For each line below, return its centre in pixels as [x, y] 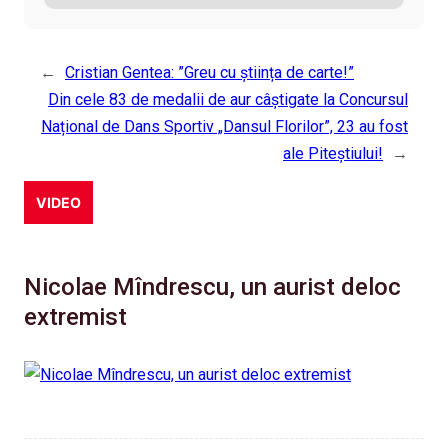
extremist [75, 317]
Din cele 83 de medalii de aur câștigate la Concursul [228, 99]
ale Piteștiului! [333, 153]
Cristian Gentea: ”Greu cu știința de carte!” [209, 72]
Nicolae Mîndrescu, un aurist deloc [212, 287]
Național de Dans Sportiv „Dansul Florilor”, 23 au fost [224, 126]
